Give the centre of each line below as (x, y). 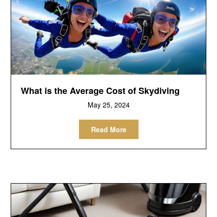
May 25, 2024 (108, 105)
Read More (108, 130)
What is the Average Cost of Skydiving (101, 91)
